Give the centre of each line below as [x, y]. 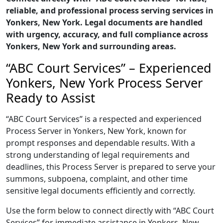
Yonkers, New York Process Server [104, 83]
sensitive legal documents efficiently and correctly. [101, 191]
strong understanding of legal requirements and [98, 155]
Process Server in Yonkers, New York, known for [96, 131]
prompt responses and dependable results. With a [101, 143]
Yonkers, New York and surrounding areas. [91, 46]
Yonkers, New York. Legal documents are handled [104, 22]
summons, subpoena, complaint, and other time [97, 179]
